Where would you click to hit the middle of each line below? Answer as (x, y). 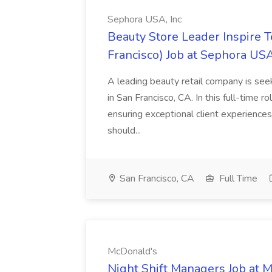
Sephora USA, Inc (144, 19)
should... (124, 131)
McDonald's (132, 251)
